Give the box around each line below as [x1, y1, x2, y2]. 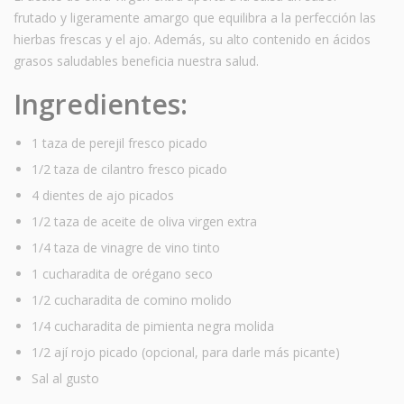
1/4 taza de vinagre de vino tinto [32, 238, 220, 256]
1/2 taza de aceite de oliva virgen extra [32, 212, 257, 230]
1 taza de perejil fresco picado [32, 133, 207, 151]
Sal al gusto [32, 369, 99, 387]
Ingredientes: [14, 85, 188, 123]
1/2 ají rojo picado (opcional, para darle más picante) [32, 343, 340, 361]
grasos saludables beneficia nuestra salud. [14, 51, 259, 69]
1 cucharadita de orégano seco [32, 264, 213, 282]
